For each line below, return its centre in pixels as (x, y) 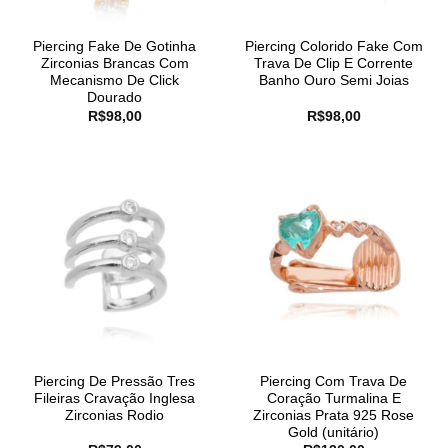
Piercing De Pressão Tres (114, 381)
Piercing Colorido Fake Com (333, 47)
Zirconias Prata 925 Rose (333, 415)
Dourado (114, 98)
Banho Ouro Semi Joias (333, 81)
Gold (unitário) (333, 432)
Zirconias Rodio (114, 415)
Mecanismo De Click (114, 81)
